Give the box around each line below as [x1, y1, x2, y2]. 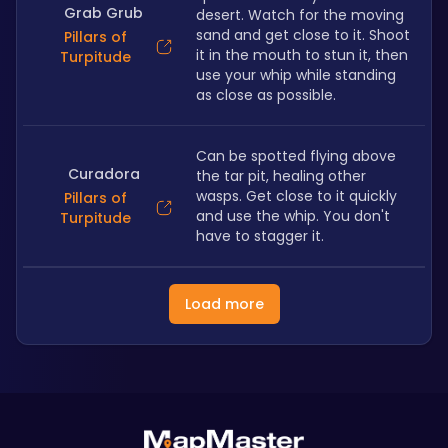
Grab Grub [64, 3, 143, 23]
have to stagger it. [196, 226, 324, 246]
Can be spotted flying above [196, 146, 396, 166]
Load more [184, 294, 264, 314]
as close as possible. [196, 85, 336, 105]
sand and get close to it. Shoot [196, 25, 410, 45]
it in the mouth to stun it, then [196, 45, 408, 65]
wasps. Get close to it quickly [196, 186, 397, 206]
